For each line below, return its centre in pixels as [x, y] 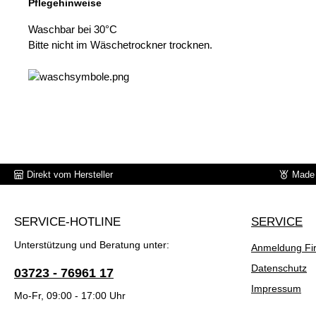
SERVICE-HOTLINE [67, 222]
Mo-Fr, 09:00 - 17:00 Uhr [70, 296]
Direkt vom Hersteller [70, 174]
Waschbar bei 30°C [73, 30]
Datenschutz [279, 268]
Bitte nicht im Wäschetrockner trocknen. [120, 45]
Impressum [276, 289]
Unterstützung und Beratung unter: [92, 245]
